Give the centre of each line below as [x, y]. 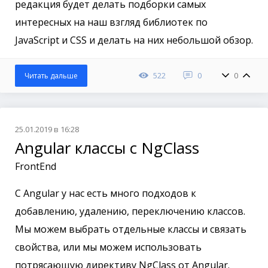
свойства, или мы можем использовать [108, 247]
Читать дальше [51, 76]
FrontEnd [36, 167]
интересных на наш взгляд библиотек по [111, 22]
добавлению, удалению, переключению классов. [130, 211]
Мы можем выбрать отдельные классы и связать [131, 229]
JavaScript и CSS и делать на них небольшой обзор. [134, 40]
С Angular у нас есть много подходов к [106, 194]
